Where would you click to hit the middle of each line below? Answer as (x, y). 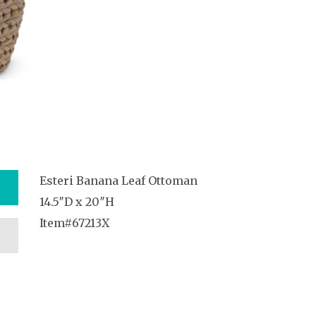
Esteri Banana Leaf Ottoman (119, 181)
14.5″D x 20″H (77, 202)
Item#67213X (74, 223)
